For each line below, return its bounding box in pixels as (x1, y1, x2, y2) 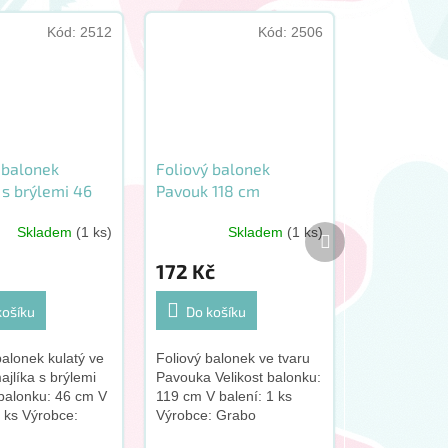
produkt (329, 241, 378, 258)
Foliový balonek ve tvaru (156, 350, 311, 367)
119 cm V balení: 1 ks (156, 388, 293, 405)
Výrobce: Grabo (156, 407, 257, 424)
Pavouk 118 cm (156, 181, 261, 201)
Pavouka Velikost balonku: (156, 369, 322, 386)
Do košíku (186, 303, 247, 321)
